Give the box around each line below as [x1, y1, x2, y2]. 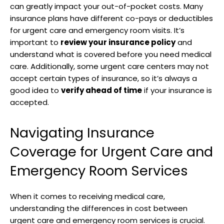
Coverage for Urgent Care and [10, 142, 213, 161]
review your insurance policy [60, 36, 175, 47]
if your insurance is [142, 84, 212, 95]
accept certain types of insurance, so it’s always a [10, 72, 197, 83]
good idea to [10, 84, 61, 95]
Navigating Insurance [10, 123, 154, 142]
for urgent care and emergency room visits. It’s [10, 24, 184, 35]
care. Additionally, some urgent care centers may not [10, 60, 209, 71]
